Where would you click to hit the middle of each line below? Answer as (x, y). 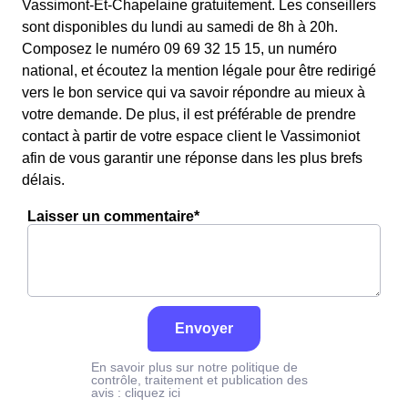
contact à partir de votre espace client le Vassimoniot (191, 136)
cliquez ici (153, 393)
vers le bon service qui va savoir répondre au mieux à (194, 92)
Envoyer (204, 328)
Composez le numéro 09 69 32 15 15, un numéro (179, 49)
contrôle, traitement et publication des (199, 380)
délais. (43, 180)
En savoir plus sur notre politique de (194, 367)
